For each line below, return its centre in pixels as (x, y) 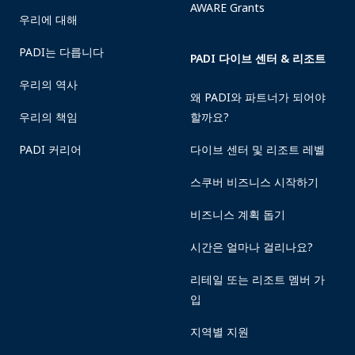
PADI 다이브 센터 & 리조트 (258, 58)
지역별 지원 (219, 332)
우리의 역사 (48, 84)
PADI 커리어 (50, 149)
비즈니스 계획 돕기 (237, 214)
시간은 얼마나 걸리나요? (251, 247)
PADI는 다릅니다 (61, 52)
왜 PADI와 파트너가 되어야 (258, 97)
